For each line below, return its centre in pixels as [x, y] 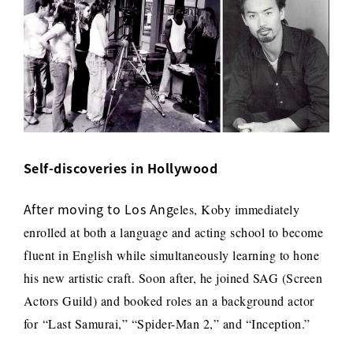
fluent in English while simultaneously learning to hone [171, 255]
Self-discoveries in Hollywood [121, 167]
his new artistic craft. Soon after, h [115, 277]
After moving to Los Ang [98, 208]
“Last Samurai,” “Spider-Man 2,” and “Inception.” [178, 323]
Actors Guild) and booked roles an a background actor [169, 300]
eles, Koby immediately [237, 209]
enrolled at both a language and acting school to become [173, 232]
